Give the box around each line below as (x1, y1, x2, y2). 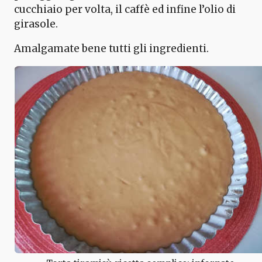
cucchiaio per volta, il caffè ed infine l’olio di (14, 2, 236, 16)
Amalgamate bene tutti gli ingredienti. (14, 42, 209, 55)
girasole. (14, 17, 58, 30)
